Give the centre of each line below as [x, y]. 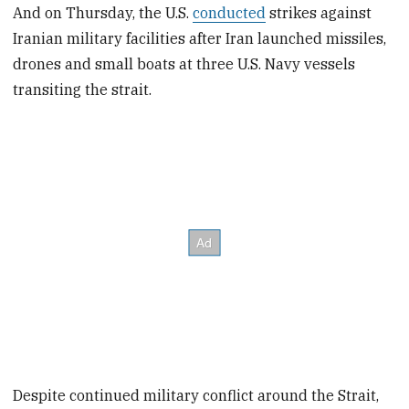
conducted [230, 12]
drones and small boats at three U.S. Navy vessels [184, 63]
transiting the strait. [83, 89]
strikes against [319, 12]
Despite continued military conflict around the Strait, [196, 396]
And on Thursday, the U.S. [103, 12]
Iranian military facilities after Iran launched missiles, [200, 38]
